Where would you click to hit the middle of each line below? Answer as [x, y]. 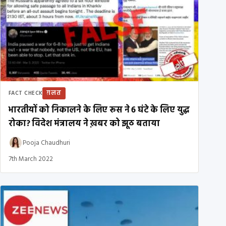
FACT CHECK [26, 94]
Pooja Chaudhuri [46, 143]
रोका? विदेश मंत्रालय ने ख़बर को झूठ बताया [84, 124]
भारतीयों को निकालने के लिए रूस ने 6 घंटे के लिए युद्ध [99, 110]
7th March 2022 [31, 159]
